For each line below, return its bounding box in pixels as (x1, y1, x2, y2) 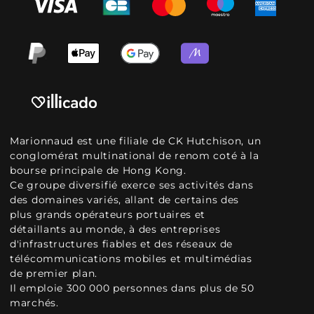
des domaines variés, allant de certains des (10, 193, 240, 206)
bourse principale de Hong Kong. (10, 164, 186, 177)
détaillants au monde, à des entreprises (10, 223, 221, 235)
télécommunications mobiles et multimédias (10, 252, 252, 265)
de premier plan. (10, 267, 98, 280)
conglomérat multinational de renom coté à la (10, 149, 259, 162)
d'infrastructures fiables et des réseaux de (10, 238, 233, 250)
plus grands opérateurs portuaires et (10, 208, 206, 221)
